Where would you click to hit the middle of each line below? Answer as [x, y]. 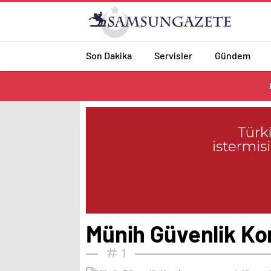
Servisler [173, 55]
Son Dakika [109, 55]
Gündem [233, 55]
